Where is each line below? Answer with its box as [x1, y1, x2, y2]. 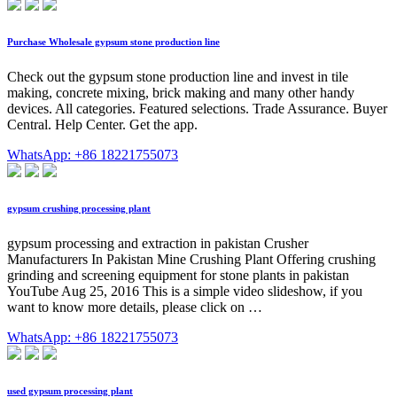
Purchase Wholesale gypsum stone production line [7, 36, 220, 48]
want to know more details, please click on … [7, 300, 262, 315]
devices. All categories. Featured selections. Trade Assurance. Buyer [7, 101, 387, 117]
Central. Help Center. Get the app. [7, 117, 198, 133]
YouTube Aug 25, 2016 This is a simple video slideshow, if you [7, 284, 362, 300]
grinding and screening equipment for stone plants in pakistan [7, 268, 349, 284]
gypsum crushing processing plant [7, 203, 151, 214]
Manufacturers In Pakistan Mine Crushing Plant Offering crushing [7, 252, 376, 268]
